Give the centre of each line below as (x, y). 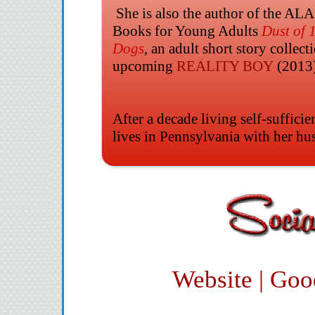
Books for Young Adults (187, 31)
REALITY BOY (226, 66)
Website (212, 279)
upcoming (144, 66)
